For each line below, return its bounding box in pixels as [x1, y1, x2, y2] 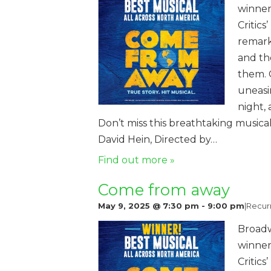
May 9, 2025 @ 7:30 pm [98, 200, 199, 211]
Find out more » [98, 154, 175, 166]
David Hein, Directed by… [98, 133, 217, 145]
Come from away [98, 180, 230, 199]
